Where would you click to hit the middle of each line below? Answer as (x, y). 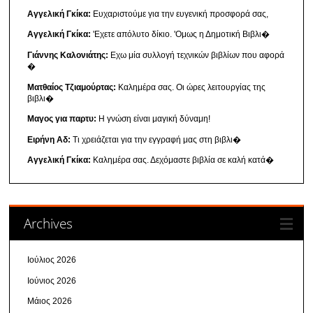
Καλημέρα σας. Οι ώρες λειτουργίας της (191, 87)
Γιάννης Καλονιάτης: (68, 55)
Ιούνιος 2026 (52, 281)
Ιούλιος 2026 (52, 260)
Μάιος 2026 (50, 301)
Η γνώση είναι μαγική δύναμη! (154, 119)
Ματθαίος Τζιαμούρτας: (72, 87)
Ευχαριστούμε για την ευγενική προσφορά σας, (180, 14)
